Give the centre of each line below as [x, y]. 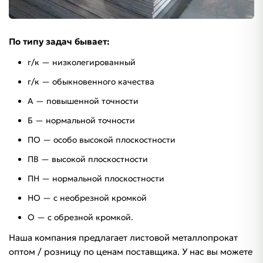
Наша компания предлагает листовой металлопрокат [123, 237]
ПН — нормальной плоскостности [96, 178]
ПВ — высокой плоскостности [88, 159]
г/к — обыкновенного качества [91, 81]
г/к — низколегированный [82, 62]
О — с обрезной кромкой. [80, 217]
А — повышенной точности [83, 101]
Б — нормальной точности [81, 120]
